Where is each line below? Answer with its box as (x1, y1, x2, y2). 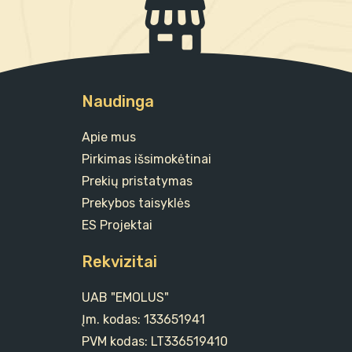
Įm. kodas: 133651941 (82, 312, 205, 328)
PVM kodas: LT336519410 (82, 334, 228, 350)
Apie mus (82, 130, 136, 145)
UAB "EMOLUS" (82, 290, 169, 306)
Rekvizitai (82, 252, 157, 272)
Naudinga (82, 92, 154, 112)
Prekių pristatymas (82, 174, 192, 189)
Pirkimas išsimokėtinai (82, 152, 211, 167)
